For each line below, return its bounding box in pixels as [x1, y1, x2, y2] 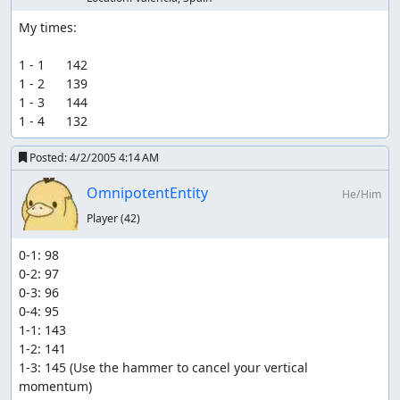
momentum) [19, 377, 92, 395]
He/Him [341, 186, 381, 202]
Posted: [27, 150, 70, 166]
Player [86, 210, 121, 226]
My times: [19, 19, 77, 37]
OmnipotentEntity [86, 182, 208, 203]
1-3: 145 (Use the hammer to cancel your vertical [19, 358, 308, 376]
